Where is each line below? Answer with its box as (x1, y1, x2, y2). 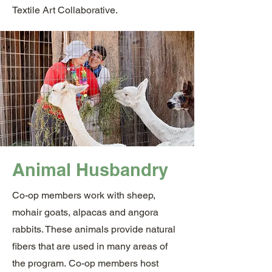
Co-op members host (69, 257, 158, 269)
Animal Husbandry (12, 159, 168, 180)
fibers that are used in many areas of (12, 240, 168, 252)
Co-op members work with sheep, (12, 189, 155, 201)
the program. (12, 257, 69, 269)
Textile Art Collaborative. (12, 4, 118, 16)
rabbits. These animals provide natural (12, 223, 175, 235)
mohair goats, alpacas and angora (12, 206, 158, 218)
